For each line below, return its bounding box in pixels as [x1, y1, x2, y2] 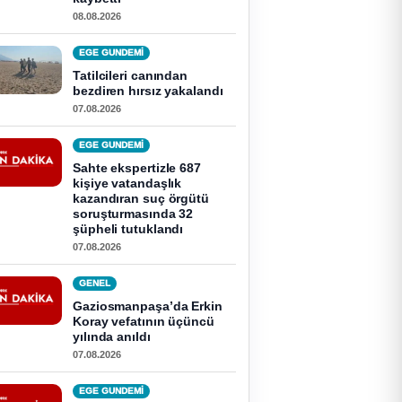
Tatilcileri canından [73, 68, 188, 83]
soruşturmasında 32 [73, 206, 194, 221]
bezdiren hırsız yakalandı [73, 83, 223, 98]
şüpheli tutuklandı [73, 222, 184, 236]
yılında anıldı [73, 329, 151, 344]
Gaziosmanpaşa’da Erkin [73, 299, 223, 313]
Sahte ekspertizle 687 [73, 161, 201, 175]
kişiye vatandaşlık [73, 176, 182, 190]
